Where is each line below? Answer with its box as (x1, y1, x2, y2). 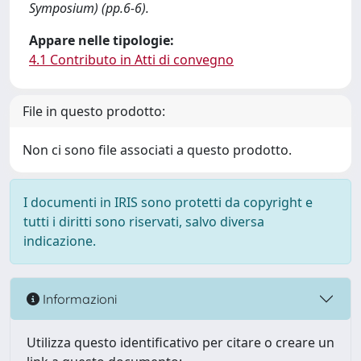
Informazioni (39, 290, 117, 307)
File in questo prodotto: (23, 102, 165, 120)
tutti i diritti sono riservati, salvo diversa (23, 213, 264, 230)
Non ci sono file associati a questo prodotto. (23, 141, 292, 159)
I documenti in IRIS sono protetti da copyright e (23, 193, 313, 211)
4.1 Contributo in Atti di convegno (29, 51, 234, 68)
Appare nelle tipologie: (29, 31, 174, 49)
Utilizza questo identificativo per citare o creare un (27, 334, 334, 351)
